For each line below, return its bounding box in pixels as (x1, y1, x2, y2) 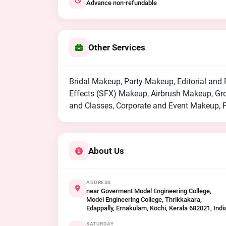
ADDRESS (86, 180, 111, 185)
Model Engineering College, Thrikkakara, (86, 196, 202, 203)
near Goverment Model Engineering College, (86, 187, 211, 195)
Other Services (88, 42, 145, 52)
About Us (88, 146, 124, 156)
